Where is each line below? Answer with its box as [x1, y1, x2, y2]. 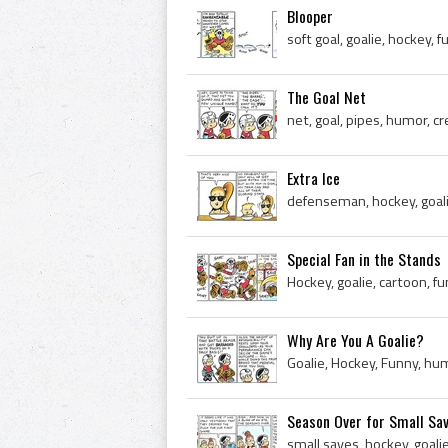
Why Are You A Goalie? [287, 328, 424, 352]
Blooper [287, 4, 333, 28]
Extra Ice [287, 166, 340, 190]
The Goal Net [287, 85, 366, 109]
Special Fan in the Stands [287, 247, 441, 271]
